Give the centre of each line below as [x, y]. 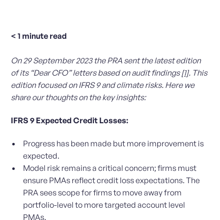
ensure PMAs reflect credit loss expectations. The [112, 180]
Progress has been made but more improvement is [114, 144]
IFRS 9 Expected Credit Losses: [70, 121]
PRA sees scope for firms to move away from [103, 193]
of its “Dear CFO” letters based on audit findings [96, 73]
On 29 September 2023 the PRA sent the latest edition [106, 61]
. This [198, 73]
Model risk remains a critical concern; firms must [110, 168]
